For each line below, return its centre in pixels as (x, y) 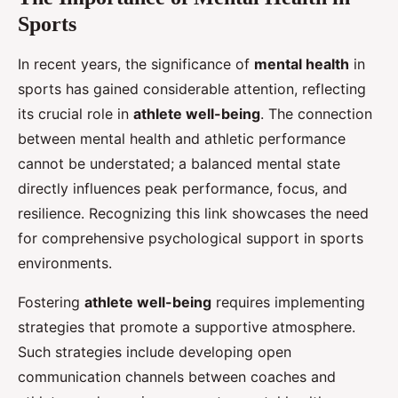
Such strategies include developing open (155, 352)
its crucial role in (76, 114)
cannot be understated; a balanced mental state (179, 164)
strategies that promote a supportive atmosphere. (187, 327)
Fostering (51, 302)
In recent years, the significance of (136, 64)
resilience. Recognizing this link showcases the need (193, 214)
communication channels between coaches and (177, 377)
